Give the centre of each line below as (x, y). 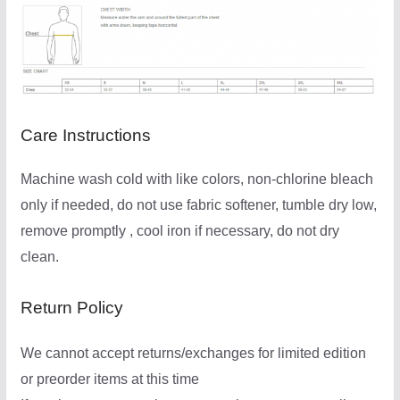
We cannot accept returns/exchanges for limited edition (193, 353)
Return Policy (71, 307)
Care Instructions (85, 135)
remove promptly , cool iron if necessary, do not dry (179, 230)
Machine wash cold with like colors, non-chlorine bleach (196, 179)
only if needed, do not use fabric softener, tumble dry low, (198, 204)
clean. (39, 256)
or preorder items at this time (109, 379)
